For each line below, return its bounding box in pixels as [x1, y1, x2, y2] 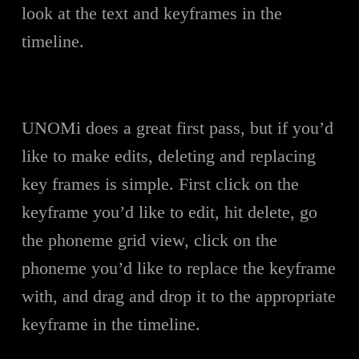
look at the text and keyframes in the [21, 2, 282, 23]
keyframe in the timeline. [21, 313, 200, 334]
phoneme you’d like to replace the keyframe [21, 257, 336, 278]
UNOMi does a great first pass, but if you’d [21, 117, 333, 138]
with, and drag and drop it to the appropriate [21, 285, 336, 306]
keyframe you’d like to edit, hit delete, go [21, 201, 317, 222]
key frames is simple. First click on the [21, 173, 299, 194]
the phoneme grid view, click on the [21, 229, 277, 250]
